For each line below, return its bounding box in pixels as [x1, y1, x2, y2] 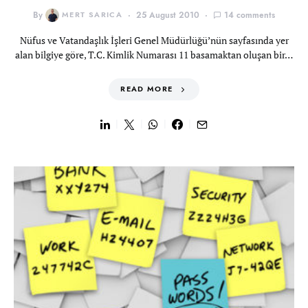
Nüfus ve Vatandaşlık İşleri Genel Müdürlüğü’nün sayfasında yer [19, 34, 289, 47]
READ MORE [120, 84, 173, 94]
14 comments [224, 10, 276, 21]
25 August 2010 [136, 10, 200, 21]
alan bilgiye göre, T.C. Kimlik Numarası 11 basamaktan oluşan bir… [15, 48, 293, 61]
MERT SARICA [61, 10, 123, 20]
